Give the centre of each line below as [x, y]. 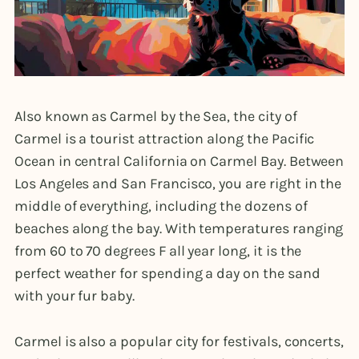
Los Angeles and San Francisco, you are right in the [178, 183]
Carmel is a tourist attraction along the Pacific [165, 138]
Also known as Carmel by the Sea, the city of [156, 116]
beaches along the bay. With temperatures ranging [179, 228]
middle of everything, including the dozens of [161, 206]
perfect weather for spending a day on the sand [167, 273]
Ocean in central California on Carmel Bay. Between [179, 161]
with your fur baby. [76, 295]
